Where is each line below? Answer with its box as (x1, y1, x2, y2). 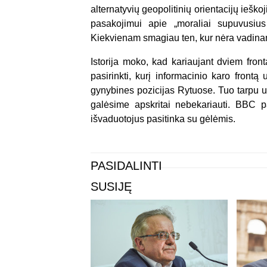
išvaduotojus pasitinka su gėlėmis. (91, 114, 238, 124)
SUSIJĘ (91, 180, 132, 193)
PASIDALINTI (91, 159, 162, 172)
